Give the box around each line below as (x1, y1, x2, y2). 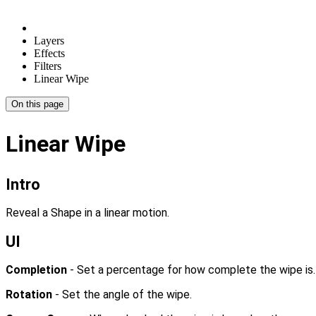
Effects (34, 47, 65, 59)
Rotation (6, 287, 52, 301)
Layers (34, 35, 64, 47)
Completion (6, 262, 67, 276)
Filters (34, 60, 61, 72)
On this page (11, 99, 63, 109)
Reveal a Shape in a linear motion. (6, 206, 169, 220)
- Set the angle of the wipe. (52, 287, 192, 301)
